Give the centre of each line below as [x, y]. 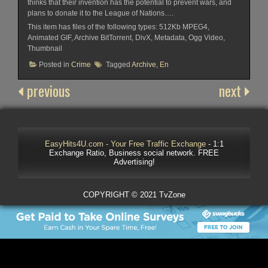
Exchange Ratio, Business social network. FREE [134, 153]
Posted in [55, 65]
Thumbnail [45, 48]
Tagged [119, 65]
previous [47, 91]
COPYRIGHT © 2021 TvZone [134, 195]
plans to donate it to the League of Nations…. [100, 13]
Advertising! [134, 162]
